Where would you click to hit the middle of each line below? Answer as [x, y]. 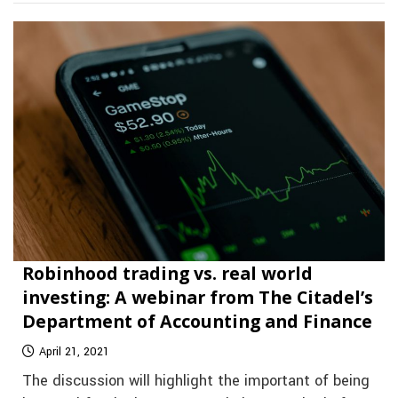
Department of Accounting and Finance [197, 322]
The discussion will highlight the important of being [196, 382]
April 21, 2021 [74, 352]
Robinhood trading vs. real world [167, 274]
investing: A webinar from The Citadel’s [198, 298]
